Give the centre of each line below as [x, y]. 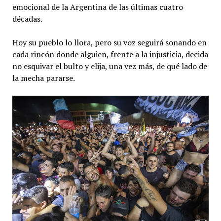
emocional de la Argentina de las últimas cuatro [97, 7]
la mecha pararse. [43, 78]
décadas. [27, 18]
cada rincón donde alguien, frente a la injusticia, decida [110, 54]
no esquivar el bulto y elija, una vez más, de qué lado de [110, 66]
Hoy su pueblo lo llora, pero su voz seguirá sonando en [109, 42]
